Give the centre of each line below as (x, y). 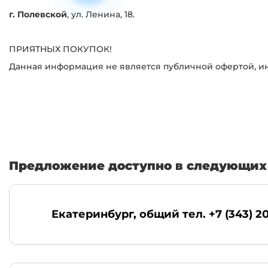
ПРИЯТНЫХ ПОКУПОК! (60, 49)
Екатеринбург (92, 214)
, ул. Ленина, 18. (101, 14)
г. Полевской (38, 14)
